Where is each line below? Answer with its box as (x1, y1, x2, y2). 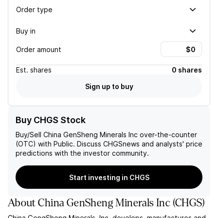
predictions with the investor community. (16, 149, 149, 157)
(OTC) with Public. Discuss (16, 140, 103, 148)
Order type (16, 5, 53, 14)
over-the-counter (138, 130, 197, 139)
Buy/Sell (16, 130, 43, 139)
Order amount (16, 45, 61, 54)
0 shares (172, 66, 202, 74)
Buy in (16, 26, 36, 35)
